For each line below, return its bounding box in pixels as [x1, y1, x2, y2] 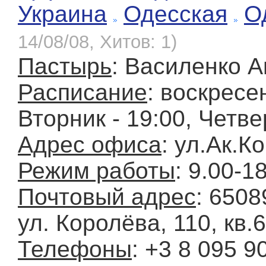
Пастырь [18, 53, 112, 80]
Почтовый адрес [18, 184, 196, 210]
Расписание [18, 80, 147, 106]
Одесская [123, 1, 227, 27]
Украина [18, 1, 107, 27]
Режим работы [18, 158, 175, 184]
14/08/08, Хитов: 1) [18, 31, 177, 53]
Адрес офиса [18, 132, 161, 158]
